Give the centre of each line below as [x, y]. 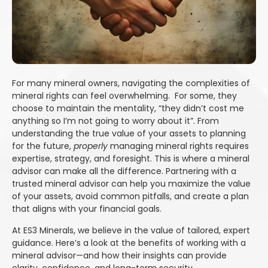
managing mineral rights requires [179, 146]
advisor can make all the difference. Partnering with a [124, 171]
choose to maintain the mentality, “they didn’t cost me [128, 109]
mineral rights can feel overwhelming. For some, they [124, 96]
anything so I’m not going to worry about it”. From [115, 121]
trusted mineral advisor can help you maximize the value [131, 184]
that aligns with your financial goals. [87, 209]
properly [92, 146]
